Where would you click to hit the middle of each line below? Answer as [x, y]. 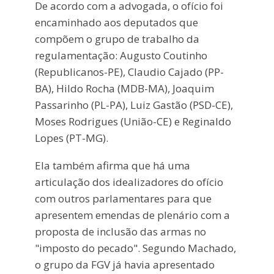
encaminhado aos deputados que [116, 22]
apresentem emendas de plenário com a [132, 215]
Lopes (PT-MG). [71, 138]
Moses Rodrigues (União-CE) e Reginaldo [133, 121]
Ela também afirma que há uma [112, 165]
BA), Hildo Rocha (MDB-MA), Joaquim [124, 88]
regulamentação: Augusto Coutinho [121, 55]
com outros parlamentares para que [123, 198]
